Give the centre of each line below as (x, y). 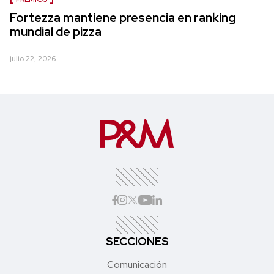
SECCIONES (137, 241)
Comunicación (137, 265)
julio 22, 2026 (33, 58)
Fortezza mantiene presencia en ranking (123, 17)
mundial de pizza (56, 31)
